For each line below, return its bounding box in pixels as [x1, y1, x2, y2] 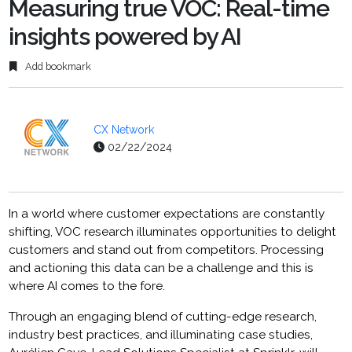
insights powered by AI [9, 23, 242, 51]
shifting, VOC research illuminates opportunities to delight [9, 225, 337, 240]
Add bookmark [23, 60, 92, 73]
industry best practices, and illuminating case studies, [9, 328, 313, 343]
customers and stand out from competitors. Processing [9, 243, 324, 258]
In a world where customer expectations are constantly [9, 207, 325, 222]
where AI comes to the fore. [9, 279, 166, 294]
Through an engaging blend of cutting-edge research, [9, 310, 317, 324]
